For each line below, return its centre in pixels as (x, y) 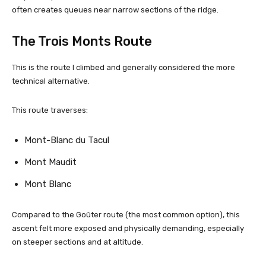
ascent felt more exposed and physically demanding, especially (128, 228)
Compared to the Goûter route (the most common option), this (126, 214)
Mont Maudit (50, 162)
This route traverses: (50, 110)
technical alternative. (51, 81)
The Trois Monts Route (82, 41)
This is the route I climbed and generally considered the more (123, 67)
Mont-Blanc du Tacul (67, 140)
